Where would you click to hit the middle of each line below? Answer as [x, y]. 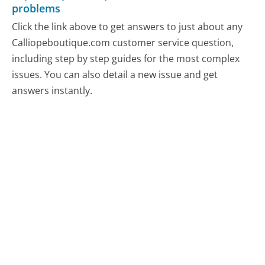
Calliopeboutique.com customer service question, [123, 43]
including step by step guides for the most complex [126, 59]
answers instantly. [52, 91]
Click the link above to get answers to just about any [127, 27]
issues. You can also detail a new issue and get [115, 75]
